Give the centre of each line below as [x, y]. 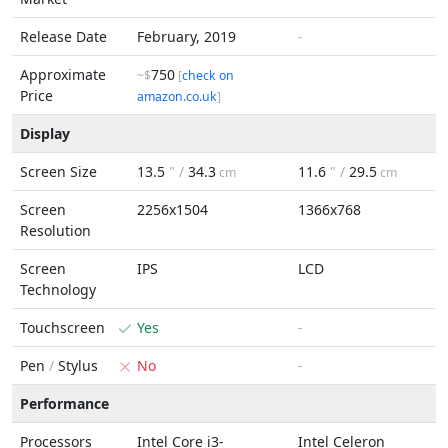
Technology [58, 289]
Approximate [63, 74]
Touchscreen [62, 327]
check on [208, 75]
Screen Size [58, 171]
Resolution [55, 230]
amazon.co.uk [177, 96]
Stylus [76, 365]
